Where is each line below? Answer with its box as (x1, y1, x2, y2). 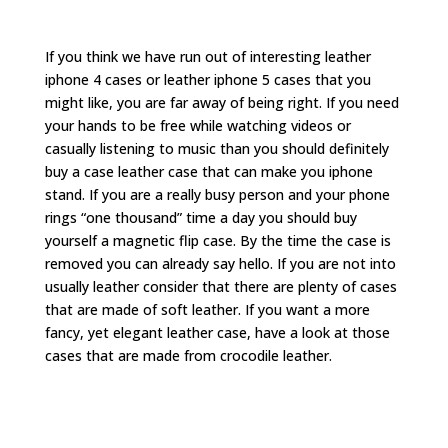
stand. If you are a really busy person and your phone (44, 185, 390, 204)
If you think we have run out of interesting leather (44, 47, 371, 66)
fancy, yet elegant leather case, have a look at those (44, 323, 390, 342)
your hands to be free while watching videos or (44, 116, 351, 135)
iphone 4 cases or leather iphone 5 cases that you (44, 70, 371, 89)
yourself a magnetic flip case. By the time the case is (44, 231, 391, 250)
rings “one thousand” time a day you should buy (44, 208, 357, 227)
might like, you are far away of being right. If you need (44, 93, 399, 112)
